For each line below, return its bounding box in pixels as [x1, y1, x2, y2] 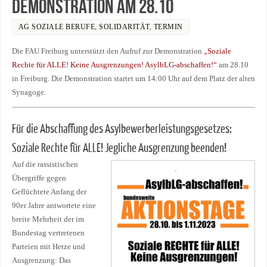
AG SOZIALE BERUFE [18, 22, 95, 31]
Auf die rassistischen [11, 160, 78, 169]
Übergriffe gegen [11, 174, 66, 183]
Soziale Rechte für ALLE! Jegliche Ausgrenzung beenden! [11, 141, 226, 156]
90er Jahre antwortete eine [11, 201, 96, 210]
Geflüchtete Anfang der [11, 188, 86, 197]
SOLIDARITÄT [99, 22, 150, 31]
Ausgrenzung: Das [11, 256, 71, 265]
